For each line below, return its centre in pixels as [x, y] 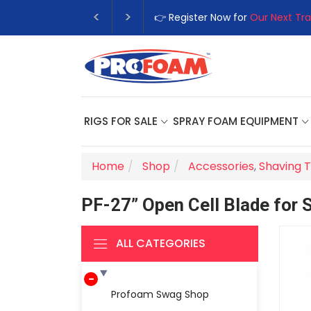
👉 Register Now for [202, 17]
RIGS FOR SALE [121, 121]
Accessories [221, 166]
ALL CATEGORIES [161, 243]
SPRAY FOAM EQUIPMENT [236, 121]
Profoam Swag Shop [160, 294]
